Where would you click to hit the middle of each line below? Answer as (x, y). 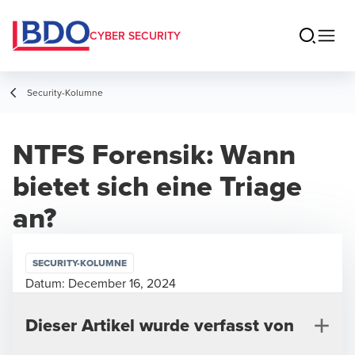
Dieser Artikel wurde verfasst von (160, 325)
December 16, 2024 (122, 283)
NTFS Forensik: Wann (154, 154)
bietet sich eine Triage (157, 186)
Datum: (45, 283)
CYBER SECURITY (135, 36)
